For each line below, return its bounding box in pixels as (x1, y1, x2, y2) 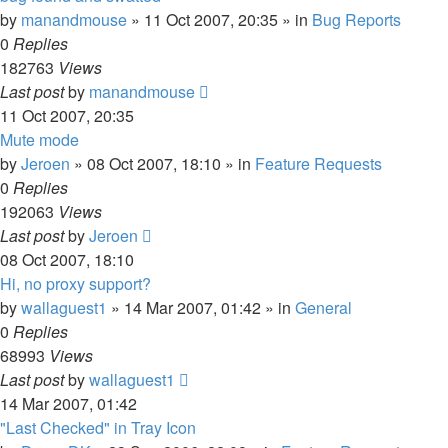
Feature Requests (255, 152, 382, 175)
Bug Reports (312, 8, 401, 31)
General (295, 296, 352, 319)
